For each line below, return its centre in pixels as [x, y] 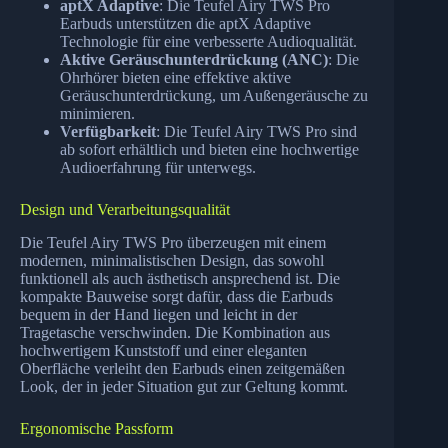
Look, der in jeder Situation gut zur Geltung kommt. [184, 386]
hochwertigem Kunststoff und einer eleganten [163, 350]
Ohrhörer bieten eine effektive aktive [175, 78]
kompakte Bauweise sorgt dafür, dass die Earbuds [176, 296]
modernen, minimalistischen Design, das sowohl [172, 260]
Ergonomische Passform [96, 428]
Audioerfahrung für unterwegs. [158, 168]
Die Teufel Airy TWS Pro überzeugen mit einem [173, 242]
